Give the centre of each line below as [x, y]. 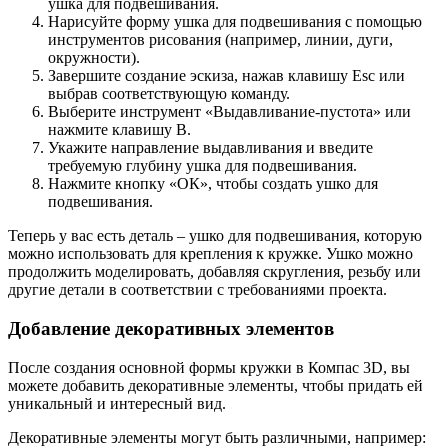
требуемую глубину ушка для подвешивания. [202, 166]
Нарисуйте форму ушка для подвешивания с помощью [235, 22]
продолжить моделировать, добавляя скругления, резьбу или [214, 272]
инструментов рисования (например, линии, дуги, [220, 40]
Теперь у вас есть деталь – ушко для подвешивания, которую [215, 236]
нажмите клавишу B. [119, 130]
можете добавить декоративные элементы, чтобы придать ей [215, 385]
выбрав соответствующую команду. [169, 94]
